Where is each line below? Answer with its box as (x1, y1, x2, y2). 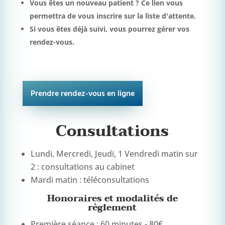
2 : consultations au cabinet (30, 161, 135, 172)
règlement (88, 199, 137, 215)
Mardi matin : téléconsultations (30, 174, 149, 185)
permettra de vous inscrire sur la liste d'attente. (29, 11, 196, 21)
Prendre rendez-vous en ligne (30, 87, 135, 100)
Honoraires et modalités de (47, 190, 178, 206)
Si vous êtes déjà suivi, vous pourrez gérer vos (29, 24, 189, 34)
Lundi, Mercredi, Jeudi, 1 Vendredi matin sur (30, 148, 198, 159)
